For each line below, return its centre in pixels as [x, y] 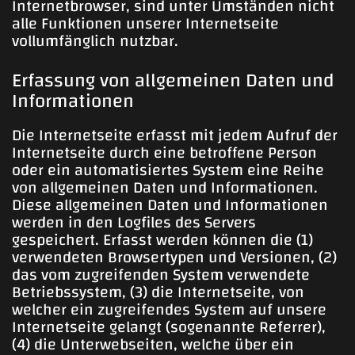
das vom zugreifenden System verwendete [161, 275]
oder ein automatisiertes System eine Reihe [168, 170]
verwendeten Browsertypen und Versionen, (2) [174, 258]
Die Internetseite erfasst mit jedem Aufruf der [175, 136]
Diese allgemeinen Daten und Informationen [170, 205]
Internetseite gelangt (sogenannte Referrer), [169, 327]
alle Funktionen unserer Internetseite [145, 23]
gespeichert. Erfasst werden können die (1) [162, 240]
